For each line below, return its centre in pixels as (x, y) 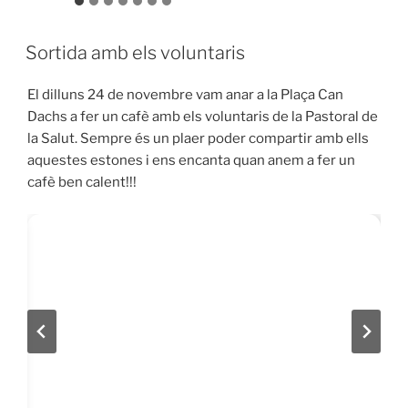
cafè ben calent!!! (82, 183)
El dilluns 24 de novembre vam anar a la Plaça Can (185, 95)
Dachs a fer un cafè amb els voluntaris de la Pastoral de (203, 117)
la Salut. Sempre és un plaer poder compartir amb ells (198, 139)
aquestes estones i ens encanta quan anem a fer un (191, 161)
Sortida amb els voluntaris (135, 53)
